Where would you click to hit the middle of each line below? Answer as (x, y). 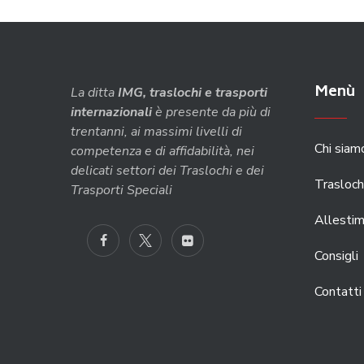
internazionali (111, 112)
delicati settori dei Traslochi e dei (167, 170)
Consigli (336, 256)
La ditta (94, 92)
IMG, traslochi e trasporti (193, 92)
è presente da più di (211, 112)
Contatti (338, 291)
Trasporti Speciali (121, 190)
